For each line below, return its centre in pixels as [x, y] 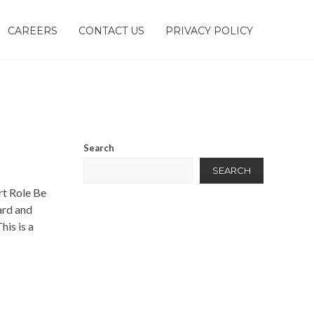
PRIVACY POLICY [209, 31]
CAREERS [33, 31]
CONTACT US [111, 31]
